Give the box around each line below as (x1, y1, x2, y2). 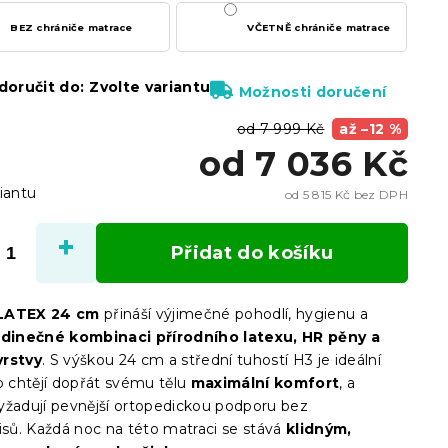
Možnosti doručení (238, 83, 387, 101)
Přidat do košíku (170, 242, 334, 264)
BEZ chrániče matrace (10, 21, 133, 33)
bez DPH (350, 187, 408, 202)
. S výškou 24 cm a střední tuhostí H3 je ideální (42, 351, 382, 369)
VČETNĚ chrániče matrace (247, 21, 391, 33)
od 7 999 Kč (236, 120, 325, 138)
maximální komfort (190, 374, 340, 392)
